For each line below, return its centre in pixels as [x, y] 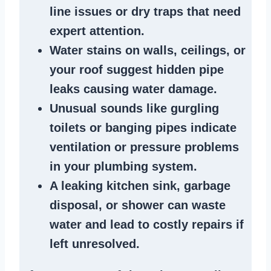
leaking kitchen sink [119, 185]
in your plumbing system [122, 166]
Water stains [86, 50]
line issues [81, 11]
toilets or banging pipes [118, 127]
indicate [212, 127]
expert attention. [97, 31]
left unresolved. [95, 243]
